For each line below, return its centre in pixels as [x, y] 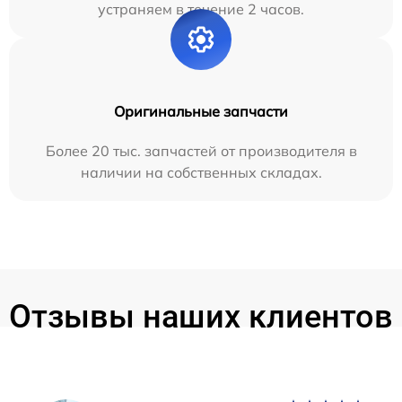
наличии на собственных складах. [201, 173]
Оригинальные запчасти [201, 112]
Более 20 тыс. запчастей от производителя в [201, 151]
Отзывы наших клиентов [201, 317]
